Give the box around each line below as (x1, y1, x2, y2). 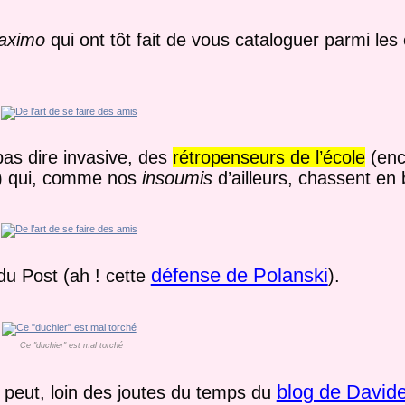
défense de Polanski (150, 264, 328, 287)
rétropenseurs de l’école (172, 147, 365, 168)
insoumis (141, 168, 212, 189)
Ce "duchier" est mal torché (19, 340, 123, 350)
